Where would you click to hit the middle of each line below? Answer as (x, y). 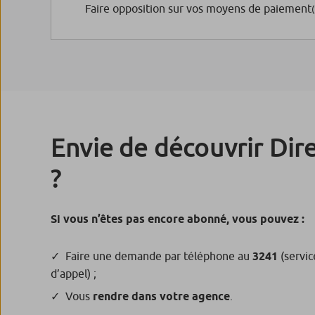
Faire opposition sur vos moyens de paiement (198, 9)
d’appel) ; (73, 274)
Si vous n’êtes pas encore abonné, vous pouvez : (178, 219)
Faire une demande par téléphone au (159, 256)
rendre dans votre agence (160, 297)
